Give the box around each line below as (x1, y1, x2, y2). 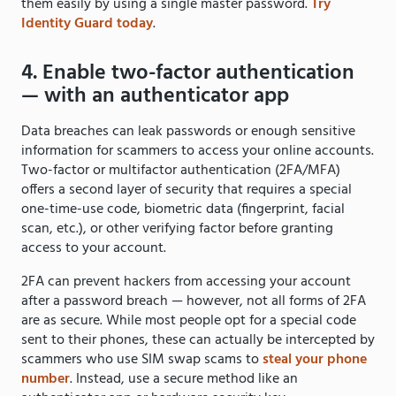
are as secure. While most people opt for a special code (21, 309, 356, 333)
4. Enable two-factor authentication (21, 57, 354, 91)
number (21, 368, 70, 392)
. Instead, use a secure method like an (70, 368, 298, 392)
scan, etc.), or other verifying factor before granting (21, 217, 333, 241)
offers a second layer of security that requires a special (21, 179, 352, 202)
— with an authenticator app (21, 80, 289, 114)
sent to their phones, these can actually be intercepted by (21, 329, 375, 353)
